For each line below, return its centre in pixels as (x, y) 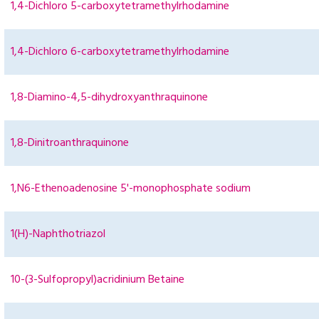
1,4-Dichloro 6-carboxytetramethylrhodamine (120, 52)
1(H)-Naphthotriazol (58, 235)
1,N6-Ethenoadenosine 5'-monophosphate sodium (131, 189)
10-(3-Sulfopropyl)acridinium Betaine (98, 280)
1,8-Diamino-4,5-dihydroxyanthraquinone (109, 98)
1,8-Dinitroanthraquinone (70, 143)
